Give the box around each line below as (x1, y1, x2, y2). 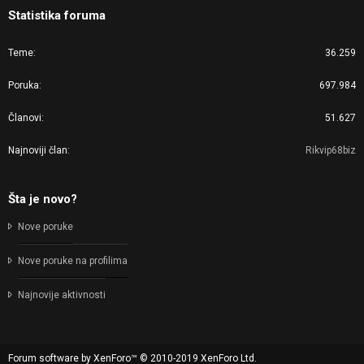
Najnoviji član (8, 145, 67, 157)
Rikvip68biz (305, 145, 356, 157)
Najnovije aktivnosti (18, 289, 106, 301)
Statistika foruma (8, 8, 106, 24)
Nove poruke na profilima (18, 255, 128, 267)
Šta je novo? (8, 192, 77, 207)
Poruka (8, 80, 39, 92)
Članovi (8, 112, 41, 124)
